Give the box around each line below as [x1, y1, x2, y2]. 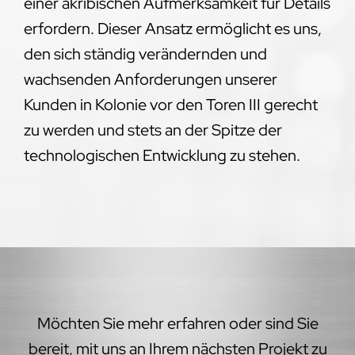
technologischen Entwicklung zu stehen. [23, 144, 300, 166]
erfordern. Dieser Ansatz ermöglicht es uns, [23, 17, 322, 39]
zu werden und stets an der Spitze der [23, 119, 282, 140]
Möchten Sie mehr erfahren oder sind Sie [36, 312, 319, 334]
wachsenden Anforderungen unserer [23, 68, 277, 90]
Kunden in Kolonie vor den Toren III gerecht [23, 94, 318, 115]
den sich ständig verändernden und [23, 43, 267, 64]
